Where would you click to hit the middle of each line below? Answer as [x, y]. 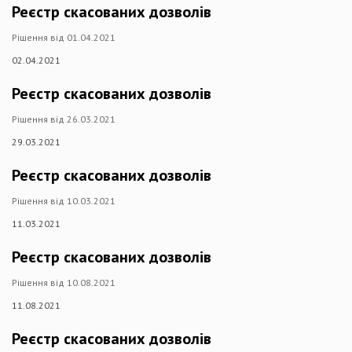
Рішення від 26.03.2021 [64, 119]
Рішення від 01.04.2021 [64, 37]
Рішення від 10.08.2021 [64, 282]
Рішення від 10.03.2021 [64, 201]
